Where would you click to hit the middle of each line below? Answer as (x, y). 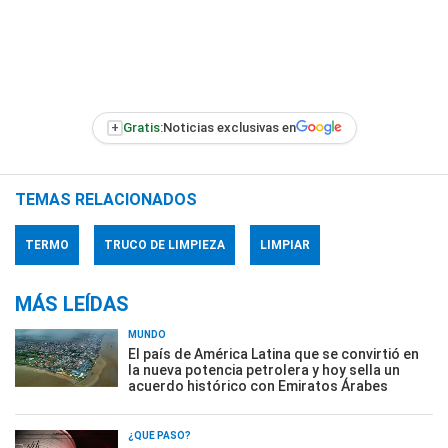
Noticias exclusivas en (229, 128)
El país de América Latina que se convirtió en (273, 353)
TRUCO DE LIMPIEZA (164, 244)
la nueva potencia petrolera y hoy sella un (264, 369)
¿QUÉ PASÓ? (159, 435)
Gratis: (142, 128)
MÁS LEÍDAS (72, 303)
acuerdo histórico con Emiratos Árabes (258, 385)
